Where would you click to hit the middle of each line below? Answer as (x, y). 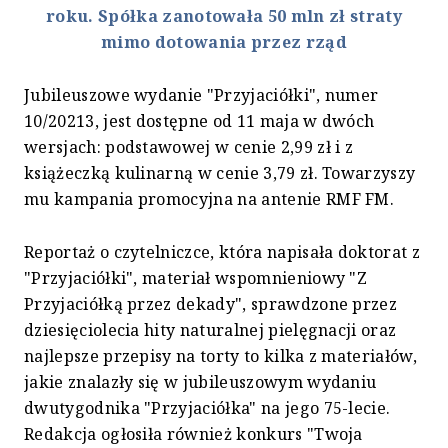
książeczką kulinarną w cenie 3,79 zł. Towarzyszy (220, 172)
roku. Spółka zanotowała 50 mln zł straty (224, 15)
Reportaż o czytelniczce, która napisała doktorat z (222, 251)
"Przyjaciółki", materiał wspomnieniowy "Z (196, 277)
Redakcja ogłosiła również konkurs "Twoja (193, 433)
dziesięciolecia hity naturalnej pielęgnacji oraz (210, 329)
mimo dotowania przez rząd (223, 41)
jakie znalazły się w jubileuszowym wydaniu (200, 381)
